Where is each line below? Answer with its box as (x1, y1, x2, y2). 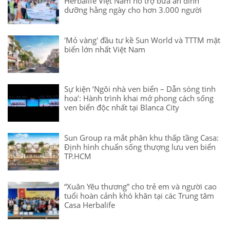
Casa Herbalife (64, 200, 115, 210)
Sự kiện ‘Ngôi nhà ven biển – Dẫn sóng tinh (64, 84, 216, 94)
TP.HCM (64, 151, 91, 162)
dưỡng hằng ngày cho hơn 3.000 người (64, 5, 202, 15)
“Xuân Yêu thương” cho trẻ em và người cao (64, 181, 217, 192)
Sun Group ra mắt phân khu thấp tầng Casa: (64, 132, 219, 143)
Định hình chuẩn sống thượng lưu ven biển (64, 142, 216, 152)
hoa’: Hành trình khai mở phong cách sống (64, 93, 214, 104)
